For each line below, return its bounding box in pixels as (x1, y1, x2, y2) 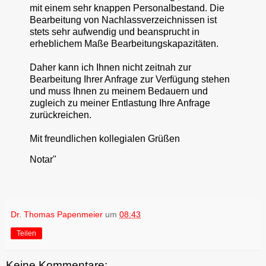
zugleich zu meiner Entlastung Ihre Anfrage (30, 97, 210, 108)
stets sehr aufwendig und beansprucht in (30, 26, 199, 37)
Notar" (30, 154, 56, 165)
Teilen (17, 229, 36, 238)
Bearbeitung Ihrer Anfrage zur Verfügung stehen (30, 74, 230, 84)
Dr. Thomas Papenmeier (11, 210, 103, 220)
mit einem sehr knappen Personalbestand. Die (30, 2, 224, 13)
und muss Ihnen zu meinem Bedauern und (30, 85, 208, 96)
